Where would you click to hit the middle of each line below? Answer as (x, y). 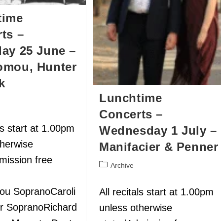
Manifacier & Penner (159, 147)
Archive (122, 165)
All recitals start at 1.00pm (157, 192)
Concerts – (131, 114)
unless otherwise (136, 207)
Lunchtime (131, 98)
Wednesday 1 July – (158, 130)
